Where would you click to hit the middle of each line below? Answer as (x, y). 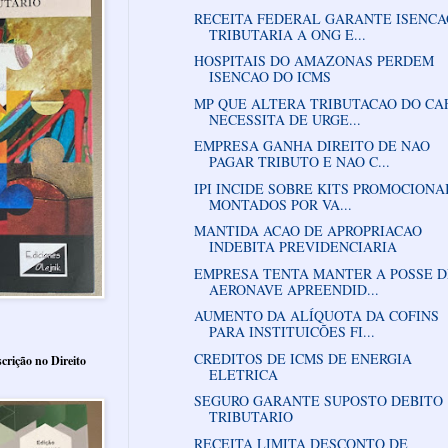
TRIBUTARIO (250, 417)
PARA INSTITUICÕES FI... (291, 332)
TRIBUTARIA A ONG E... (287, 34)
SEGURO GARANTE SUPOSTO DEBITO (318, 401)
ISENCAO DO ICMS (269, 77)
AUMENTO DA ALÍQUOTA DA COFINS (316, 316)
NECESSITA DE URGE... (284, 119)
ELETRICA (243, 374)
